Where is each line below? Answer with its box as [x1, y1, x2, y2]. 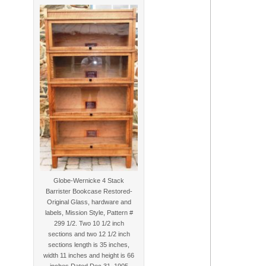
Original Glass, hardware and [46, 198, 131, 205]
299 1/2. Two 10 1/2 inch [53, 219, 124, 227]
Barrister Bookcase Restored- [45, 187, 132, 195]
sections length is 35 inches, [48, 240, 129, 248]
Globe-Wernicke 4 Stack [53, 176, 124, 184]
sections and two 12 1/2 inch [47, 230, 130, 237]
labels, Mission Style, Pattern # [45, 208, 133, 216]
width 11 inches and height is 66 [43, 251, 134, 259]
